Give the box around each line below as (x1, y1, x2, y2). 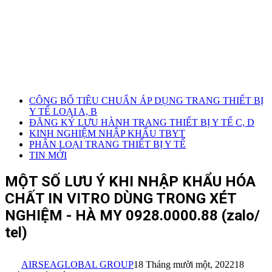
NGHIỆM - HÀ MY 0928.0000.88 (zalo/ (5, 206, 260, 224)
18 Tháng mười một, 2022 (134, 259, 234, 270)
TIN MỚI (29, 150, 67, 160)
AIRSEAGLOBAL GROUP (21, 259, 134, 270)
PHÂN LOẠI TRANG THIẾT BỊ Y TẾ (29, 139, 186, 149)
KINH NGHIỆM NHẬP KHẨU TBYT (29, 128, 185, 138)
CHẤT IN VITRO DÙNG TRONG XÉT (5, 189, 236, 207)
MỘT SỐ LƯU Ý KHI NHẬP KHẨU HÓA (5, 172, 256, 190)
